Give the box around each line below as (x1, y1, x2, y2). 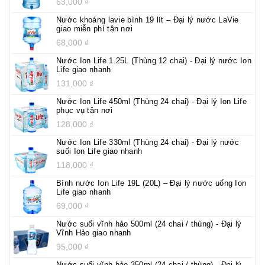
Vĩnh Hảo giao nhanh (56, 228, 131, 237)
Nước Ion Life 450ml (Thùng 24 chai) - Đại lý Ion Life (56, 96, 247, 106)
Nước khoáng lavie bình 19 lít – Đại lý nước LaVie (56, 15, 239, 24)
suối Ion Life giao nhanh (56, 146, 143, 156)
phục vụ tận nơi (56, 105, 113, 115)
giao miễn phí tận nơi (56, 24, 133, 33)
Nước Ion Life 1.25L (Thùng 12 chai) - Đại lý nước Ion (56, 56, 251, 65)
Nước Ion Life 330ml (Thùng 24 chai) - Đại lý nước (56, 137, 240, 147)
